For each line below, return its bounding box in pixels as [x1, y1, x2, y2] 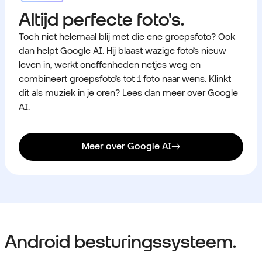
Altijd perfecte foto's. [19, 8, 184, 30]
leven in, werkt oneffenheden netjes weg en [19, 58, 201, 70]
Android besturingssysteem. [5, 230, 236, 252]
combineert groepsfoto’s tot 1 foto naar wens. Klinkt [19, 73, 231, 84]
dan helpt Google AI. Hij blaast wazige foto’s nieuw [19, 44, 226, 56]
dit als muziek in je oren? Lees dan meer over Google [19, 87, 238, 98]
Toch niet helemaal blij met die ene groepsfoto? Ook [19, 30, 235, 42]
